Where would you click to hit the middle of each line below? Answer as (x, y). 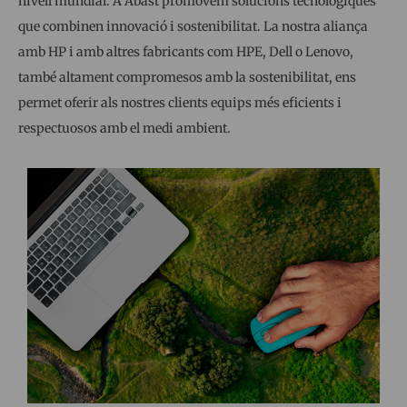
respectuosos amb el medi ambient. (124, 129)
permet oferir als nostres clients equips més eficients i (180, 103)
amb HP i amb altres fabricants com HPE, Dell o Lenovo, (186, 52)
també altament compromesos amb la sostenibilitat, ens (187, 78)
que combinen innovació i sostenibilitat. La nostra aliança (193, 27)
